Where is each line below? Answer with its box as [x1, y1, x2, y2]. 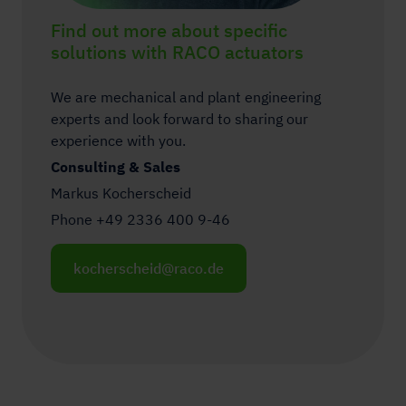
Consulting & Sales [51, 157, 180, 176]
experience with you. [51, 130, 186, 150]
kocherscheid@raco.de [73, 258, 224, 277]
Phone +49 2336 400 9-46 [51, 209, 230, 228]
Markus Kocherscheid [51, 183, 191, 202]
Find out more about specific [51, 17, 287, 43]
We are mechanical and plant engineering [51, 87, 321, 106]
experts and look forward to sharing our [51, 109, 308, 128]
